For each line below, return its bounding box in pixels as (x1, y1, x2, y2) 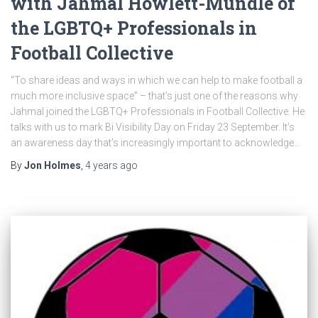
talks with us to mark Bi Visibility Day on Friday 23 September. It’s (11, 121, 295, 133)
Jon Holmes (24, 159, 81, 171)
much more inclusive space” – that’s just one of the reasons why (11, 89, 298, 102)
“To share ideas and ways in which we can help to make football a (11, 74, 302, 86)
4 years (85, 159, 118, 171)
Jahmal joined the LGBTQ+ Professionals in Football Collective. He (11, 105, 305, 117)
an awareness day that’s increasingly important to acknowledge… (11, 136, 300, 148)
